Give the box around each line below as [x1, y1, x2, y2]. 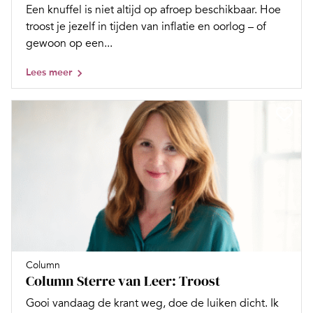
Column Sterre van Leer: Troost [26, 271, 220, 291]
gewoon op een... [26, 36, 112, 51]
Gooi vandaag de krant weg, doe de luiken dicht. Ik [26, 296, 279, 311]
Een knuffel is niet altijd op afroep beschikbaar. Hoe [26, 3, 281, 17]
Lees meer [26, 66, 72, 79]
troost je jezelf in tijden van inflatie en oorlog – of [26, 20, 266, 34]
